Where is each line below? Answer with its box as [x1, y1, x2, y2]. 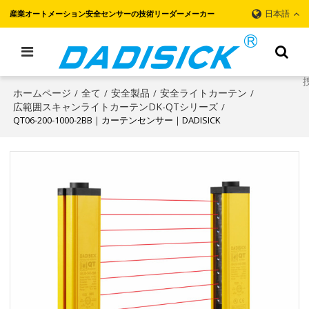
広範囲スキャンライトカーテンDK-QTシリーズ [13, 100, 219, 113]
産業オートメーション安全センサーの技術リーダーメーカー [10, 8, 215, 19]
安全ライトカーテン [160, 86, 248, 99]
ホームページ [13, 86, 72, 99]
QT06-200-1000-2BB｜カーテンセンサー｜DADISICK [13, 114, 221, 126]
